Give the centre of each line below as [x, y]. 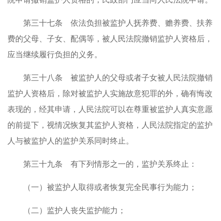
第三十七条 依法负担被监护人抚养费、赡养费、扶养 [118, 23]
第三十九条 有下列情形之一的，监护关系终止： [110, 164]
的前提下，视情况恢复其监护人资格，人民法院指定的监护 [110, 125]
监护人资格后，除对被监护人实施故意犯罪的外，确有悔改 [110, 93]
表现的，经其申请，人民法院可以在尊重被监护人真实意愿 [110, 109]
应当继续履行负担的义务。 [55, 55]
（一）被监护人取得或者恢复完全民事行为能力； [110, 187]
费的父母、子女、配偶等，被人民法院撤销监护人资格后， [110, 39]
